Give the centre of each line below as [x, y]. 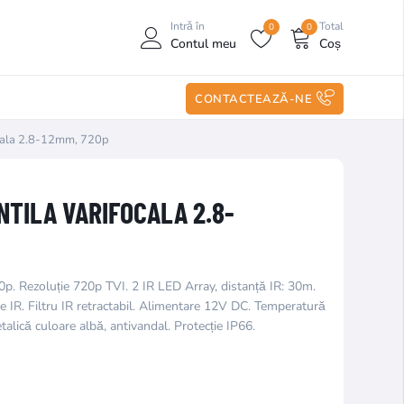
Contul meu [203, 44]
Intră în [187, 26]
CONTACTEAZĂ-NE [253, 99]
